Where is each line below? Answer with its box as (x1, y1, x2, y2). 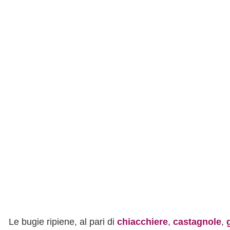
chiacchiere (117, 217, 168, 227)
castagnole (173, 217, 221, 227)
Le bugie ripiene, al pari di (9, 217, 117, 227)
